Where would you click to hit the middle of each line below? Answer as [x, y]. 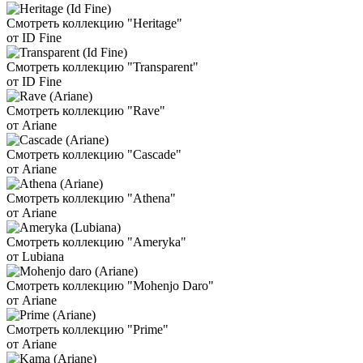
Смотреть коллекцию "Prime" [88, 330]
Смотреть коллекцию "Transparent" [102, 67]
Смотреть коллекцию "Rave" [86, 111]
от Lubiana [35, 257]
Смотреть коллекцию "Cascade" [94, 155]
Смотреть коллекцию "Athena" [91, 199]
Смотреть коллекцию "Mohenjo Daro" [110, 286]
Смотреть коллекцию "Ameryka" [96, 242]
